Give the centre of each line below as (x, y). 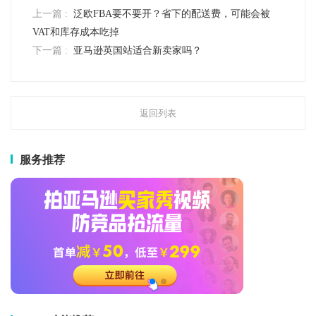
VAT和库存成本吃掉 (76, 32)
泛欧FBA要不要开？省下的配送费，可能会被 (172, 14)
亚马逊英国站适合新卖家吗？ (138, 51)
